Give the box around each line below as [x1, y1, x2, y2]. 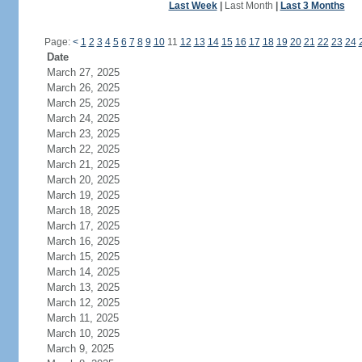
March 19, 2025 [46, 189, 120, 201]
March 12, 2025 [46, 297, 120, 309]
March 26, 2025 [46, 82, 120, 94]
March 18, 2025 [46, 204, 120, 217]
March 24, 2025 [46, 112, 120, 124]
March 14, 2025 [46, 266, 120, 278]
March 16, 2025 [46, 235, 120, 247]
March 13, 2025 [46, 281, 120, 293]
